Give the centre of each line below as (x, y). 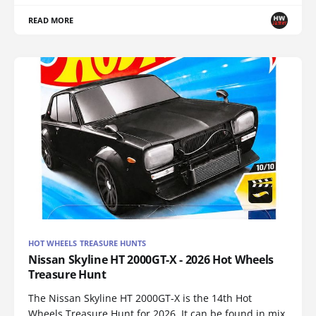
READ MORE (51, 20)
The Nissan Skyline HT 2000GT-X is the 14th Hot (140, 298)
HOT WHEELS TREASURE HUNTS (87, 243)
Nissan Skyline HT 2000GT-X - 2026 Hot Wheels (151, 259)
